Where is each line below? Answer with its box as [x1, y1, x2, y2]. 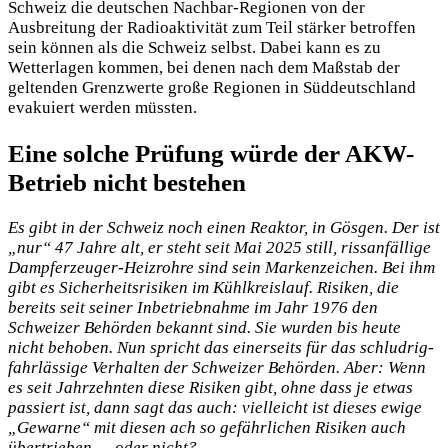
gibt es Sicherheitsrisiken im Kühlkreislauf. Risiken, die [8, 278, 399, 298]
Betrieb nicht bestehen [8, 168, 246, 197]
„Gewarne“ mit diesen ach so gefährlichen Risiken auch [8, 418, 406, 438]
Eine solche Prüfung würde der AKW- [8, 139, 414, 168]
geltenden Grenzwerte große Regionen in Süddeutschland [8, 78, 416, 98]
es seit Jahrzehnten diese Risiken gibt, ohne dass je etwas [8, 378, 413, 398]
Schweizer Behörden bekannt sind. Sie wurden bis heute [8, 318, 401, 338]
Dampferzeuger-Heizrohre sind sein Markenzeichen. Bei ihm [8, 258, 435, 278]
